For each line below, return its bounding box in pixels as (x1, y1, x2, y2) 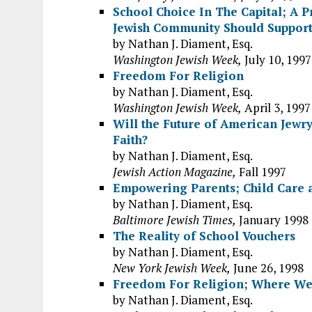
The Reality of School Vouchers (113, 228, 295, 244)
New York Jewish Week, (113, 260, 231, 276)
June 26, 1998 (231, 260, 304, 276)
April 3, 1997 (242, 100, 311, 116)
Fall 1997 (236, 164, 286, 180)
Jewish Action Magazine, (113, 164, 236, 180)
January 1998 (236, 212, 309, 228)
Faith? (113, 132, 148, 148)
